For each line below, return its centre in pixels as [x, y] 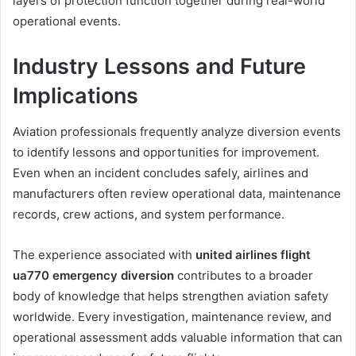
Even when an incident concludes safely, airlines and [161, 172]
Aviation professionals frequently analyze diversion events [177, 131]
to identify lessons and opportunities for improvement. [166, 152]
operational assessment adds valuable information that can [178, 337]
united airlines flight [253, 254]
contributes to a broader [244, 275]
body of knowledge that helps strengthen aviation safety [170, 296]
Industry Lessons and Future [159, 67]
